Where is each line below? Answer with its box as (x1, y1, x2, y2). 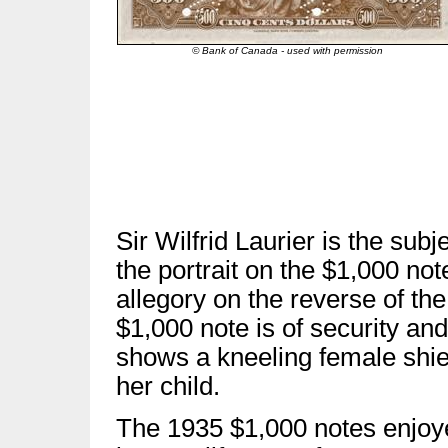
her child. (116, 372, 220, 400)
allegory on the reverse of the (116, 285, 446, 313)
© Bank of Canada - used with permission (191, 45, 383, 56)
